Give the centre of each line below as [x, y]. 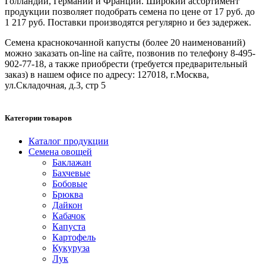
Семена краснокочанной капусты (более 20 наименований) [125, 42]
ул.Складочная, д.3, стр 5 [55, 85]
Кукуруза [71, 248]
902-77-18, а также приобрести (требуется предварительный [126, 64]
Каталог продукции [69, 141]
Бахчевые [71, 173]
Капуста [69, 226]
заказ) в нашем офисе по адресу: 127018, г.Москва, [107, 74]
